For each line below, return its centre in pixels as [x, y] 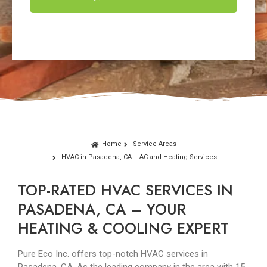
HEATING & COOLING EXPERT [123, 229]
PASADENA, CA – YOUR [102, 209]
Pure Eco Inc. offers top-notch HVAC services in [113, 254]
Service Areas [154, 144]
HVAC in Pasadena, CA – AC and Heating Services [139, 157]
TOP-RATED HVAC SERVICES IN [125, 190]
